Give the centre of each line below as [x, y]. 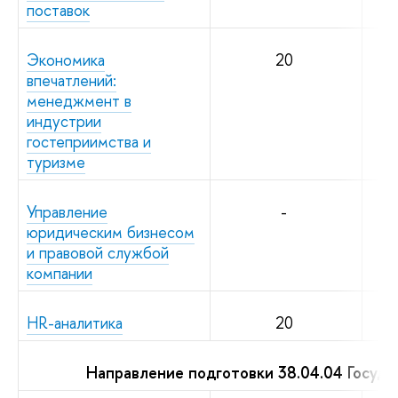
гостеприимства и [89, 141]
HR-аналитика [75, 322]
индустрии [64, 121]
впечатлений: [72, 80]
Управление [67, 211]
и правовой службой [98, 252]
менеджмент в [79, 100]
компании [60, 273]
